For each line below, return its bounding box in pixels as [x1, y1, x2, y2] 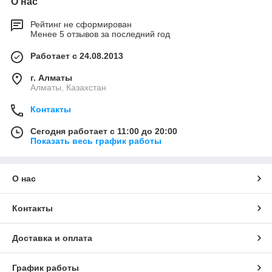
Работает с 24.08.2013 [30, 50, 123, 61]
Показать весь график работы [30, 135, 161, 146]
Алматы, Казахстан [30, 82, 106, 92]
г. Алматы [30, 72, 72, 83]
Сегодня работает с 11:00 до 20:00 [30, 126, 177, 136]
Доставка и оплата [12, 233, 92, 243]
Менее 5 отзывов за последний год [30, 29, 170, 39]
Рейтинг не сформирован [30, 19, 132, 29]
